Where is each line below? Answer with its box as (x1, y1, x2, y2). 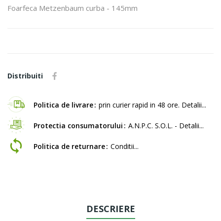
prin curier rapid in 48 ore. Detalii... (99, 100, 206, 110)
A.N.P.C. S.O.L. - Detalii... (128, 120, 204, 130)
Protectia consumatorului (34, 120, 123, 130)
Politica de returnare (34, 141, 105, 151)
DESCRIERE (86, 202, 135, 215)
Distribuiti (7, 71, 43, 80)
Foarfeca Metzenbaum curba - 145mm (7, 2, 138, 13)
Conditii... (110, 141, 139, 151)
